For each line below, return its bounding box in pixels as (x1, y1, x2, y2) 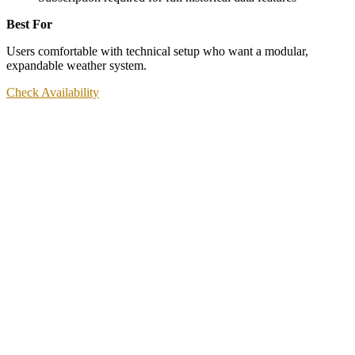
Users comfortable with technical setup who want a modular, (6, 44, 308, 59)
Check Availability (6, 86, 99, 100)
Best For (6, 17, 52, 32)
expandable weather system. (6, 59, 147, 73)
